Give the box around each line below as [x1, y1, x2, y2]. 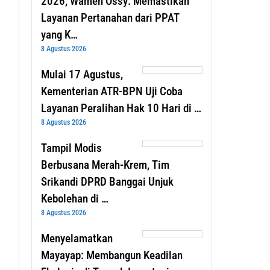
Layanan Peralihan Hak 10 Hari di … [40, 101, 201, 115]
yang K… [40, 27, 78, 42]
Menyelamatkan [40, 231, 113, 245]
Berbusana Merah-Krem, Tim [40, 157, 169, 172]
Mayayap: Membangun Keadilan [40, 248, 183, 262]
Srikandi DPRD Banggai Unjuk [40, 174, 174, 189]
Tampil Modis [40, 140, 102, 155]
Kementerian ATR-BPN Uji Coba [40, 84, 183, 98]
